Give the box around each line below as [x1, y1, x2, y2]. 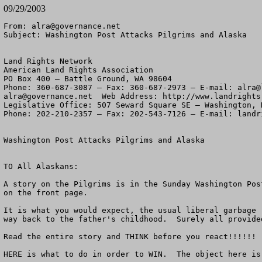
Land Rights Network [4, 57, 92, 65]
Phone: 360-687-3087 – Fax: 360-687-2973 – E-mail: [4, 83, 237, 92]
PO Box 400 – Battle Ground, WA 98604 [4, 74, 172, 83]
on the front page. [4, 188, 88, 197]
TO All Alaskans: [4, 162, 78, 171]
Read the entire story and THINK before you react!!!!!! [4, 232, 256, 241]
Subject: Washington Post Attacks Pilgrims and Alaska [4, 30, 247, 39]
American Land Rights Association [4, 65, 153, 74]
